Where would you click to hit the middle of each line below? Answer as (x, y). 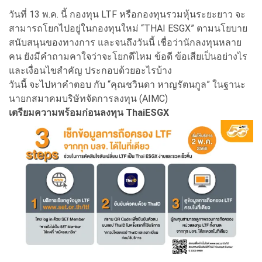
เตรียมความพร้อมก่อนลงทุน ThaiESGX (89, 112)
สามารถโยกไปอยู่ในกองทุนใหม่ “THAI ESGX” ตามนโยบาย (128, 28)
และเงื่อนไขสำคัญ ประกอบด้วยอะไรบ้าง (92, 70)
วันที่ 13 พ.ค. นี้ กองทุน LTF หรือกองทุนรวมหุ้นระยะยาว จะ (127, 14)
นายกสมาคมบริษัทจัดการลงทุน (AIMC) (88, 98)
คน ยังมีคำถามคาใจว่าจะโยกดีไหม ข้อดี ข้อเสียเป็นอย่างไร (128, 56)
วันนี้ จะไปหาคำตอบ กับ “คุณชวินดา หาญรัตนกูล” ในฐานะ (127, 84)
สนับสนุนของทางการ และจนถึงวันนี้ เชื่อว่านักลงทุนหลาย (125, 42)
